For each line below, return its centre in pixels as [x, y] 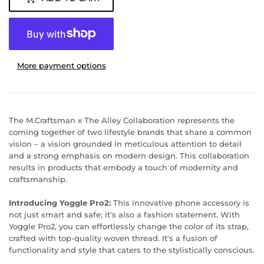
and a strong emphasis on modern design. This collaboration [129, 155]
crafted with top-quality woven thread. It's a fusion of [113, 238]
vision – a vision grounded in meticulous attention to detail [125, 143]
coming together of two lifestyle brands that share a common [130, 132]
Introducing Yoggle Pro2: [60, 202]
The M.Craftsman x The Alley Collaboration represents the [122, 120]
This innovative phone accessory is [181, 202]
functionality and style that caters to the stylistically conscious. [132, 250]
